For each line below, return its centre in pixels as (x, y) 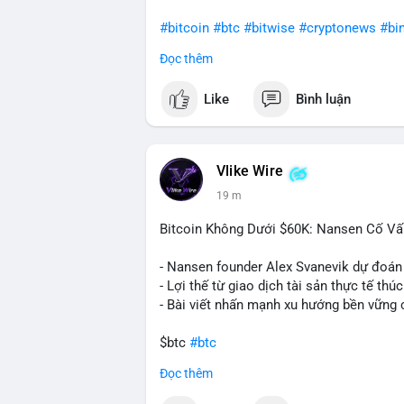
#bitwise (269, 28)
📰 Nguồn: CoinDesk (221, 142)
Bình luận (323, 99)
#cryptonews (337, 28)
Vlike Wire (250, 171)
